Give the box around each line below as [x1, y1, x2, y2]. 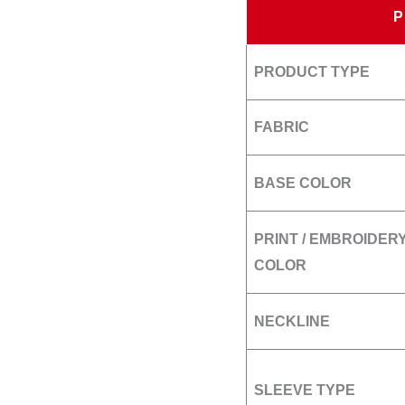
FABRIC [254, 119, 309, 136]
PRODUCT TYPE [254, 64, 370, 80]
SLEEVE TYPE [254, 382, 355, 399]
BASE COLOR [254, 175, 352, 192]
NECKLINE [254, 314, 330, 330]
